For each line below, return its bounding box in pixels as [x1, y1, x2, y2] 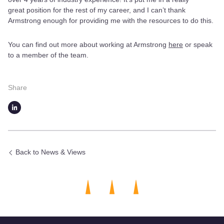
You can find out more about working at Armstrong [8, 40, 168, 48]
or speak [183, 40, 212, 48]
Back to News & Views [15, 148, 85, 156]
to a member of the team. [8, 50, 92, 59]
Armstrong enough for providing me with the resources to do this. [8, 16, 213, 24]
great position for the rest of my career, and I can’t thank [8, 5, 185, 14]
